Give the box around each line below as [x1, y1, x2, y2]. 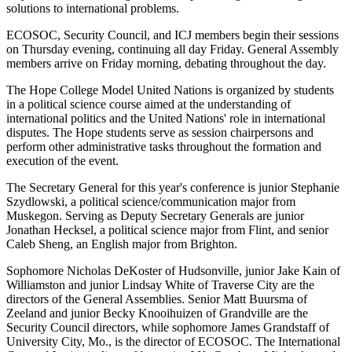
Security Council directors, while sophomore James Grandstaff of [6, 321, 329, 335]
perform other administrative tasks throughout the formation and [6, 140, 321, 154]
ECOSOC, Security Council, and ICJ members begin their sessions [6, 28, 339, 42]
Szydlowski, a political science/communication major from [6, 195, 295, 209]
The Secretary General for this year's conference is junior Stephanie [6, 181, 339, 195]
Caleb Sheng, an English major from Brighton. [6, 237, 237, 251]
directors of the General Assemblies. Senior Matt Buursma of [6, 292, 307, 306]
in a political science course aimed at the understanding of [6, 97, 291, 112]
